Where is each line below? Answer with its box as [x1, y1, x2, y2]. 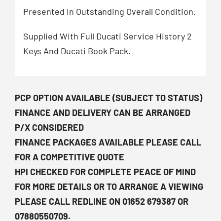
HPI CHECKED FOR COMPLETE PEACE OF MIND [15, 166, 196, 178]
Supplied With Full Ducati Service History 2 [23, 30, 192, 41]
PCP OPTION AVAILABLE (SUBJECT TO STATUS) [15, 92, 202, 104]
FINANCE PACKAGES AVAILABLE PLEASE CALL [15, 137, 201, 148]
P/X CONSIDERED [15, 122, 84, 133]
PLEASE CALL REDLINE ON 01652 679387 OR [15, 196, 188, 207]
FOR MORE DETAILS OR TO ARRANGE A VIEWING [15, 181, 203, 192]
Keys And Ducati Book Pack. [23, 45, 131, 56]
